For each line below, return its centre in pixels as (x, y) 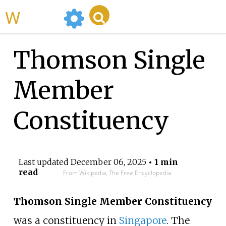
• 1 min (162, 162)
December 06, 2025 (108, 162)
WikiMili (40, 17)
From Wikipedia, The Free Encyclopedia (117, 173)
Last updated (44, 162)
